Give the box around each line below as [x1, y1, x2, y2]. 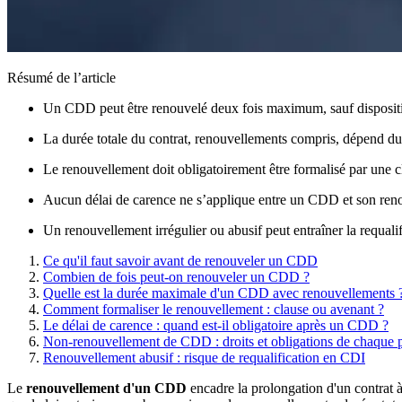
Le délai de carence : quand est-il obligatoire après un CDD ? [43, 317, 389, 333]
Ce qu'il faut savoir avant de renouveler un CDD [43, 252, 318, 268]
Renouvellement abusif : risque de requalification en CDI [43, 349, 365, 365]
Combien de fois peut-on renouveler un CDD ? [43, 268, 310, 284]
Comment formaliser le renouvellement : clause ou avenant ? [43, 301, 384, 317]
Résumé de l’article [7, 69, 116, 85]
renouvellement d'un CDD [26, 380, 187, 396]
